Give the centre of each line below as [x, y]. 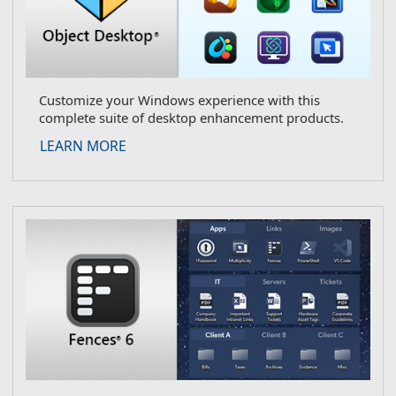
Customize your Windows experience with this [179, 100]
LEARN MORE [83, 146]
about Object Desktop [198, 145]
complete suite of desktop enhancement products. [191, 118]
